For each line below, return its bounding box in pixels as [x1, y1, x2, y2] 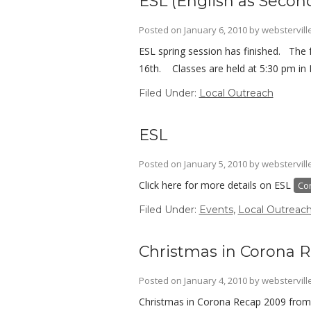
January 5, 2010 [183, 158, 247, 170]
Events [199, 203, 233, 216]
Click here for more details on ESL [138, 178, 294, 192]
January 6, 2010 [183, 24, 247, 36]
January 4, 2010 [183, 274, 247, 287]
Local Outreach [199, 87, 274, 99]
